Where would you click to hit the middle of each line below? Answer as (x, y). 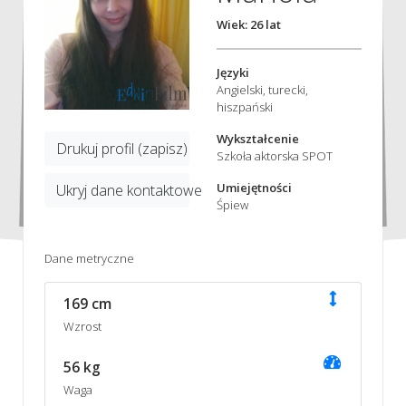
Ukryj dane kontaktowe (129, 191)
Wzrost (82, 326)
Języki (233, 72)
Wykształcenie (258, 138)
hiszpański (245, 106)
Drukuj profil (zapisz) (121, 149)
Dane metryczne (89, 258)
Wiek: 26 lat (249, 24)
